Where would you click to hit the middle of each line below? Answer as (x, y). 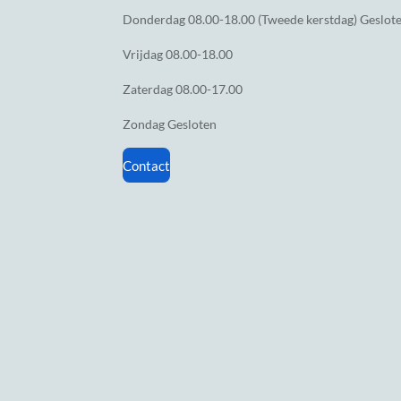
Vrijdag (144, 54)
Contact (146, 165)
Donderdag (155, 19)
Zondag (145, 124)
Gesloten (192, 124)
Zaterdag (149, 89)
